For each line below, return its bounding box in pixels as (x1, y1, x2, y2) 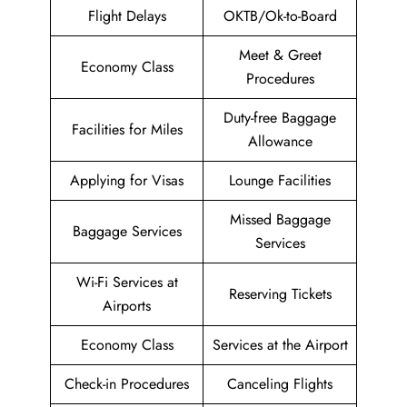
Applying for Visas (70, 170, 184, 192)
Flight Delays (87, 5, 166, 27)
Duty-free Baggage (223, 107, 336, 129)
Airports (103, 295, 151, 317)
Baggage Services (72, 221, 182, 243)
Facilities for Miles (71, 119, 183, 141)
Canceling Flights (227, 373, 333, 395)
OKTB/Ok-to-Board (223, 5, 337, 27)
